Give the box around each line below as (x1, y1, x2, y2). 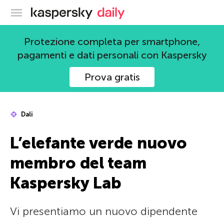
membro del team (10, 153, 146, 172)
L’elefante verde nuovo (10, 133, 187, 152)
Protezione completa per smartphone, (24, 35, 200, 47)
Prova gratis (84, 71, 140, 83)
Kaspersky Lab (10, 173, 121, 192)
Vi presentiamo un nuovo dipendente (10, 204, 197, 218)
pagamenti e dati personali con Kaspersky (17, 49, 207, 61)
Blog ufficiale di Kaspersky (92, 6, 186, 16)
